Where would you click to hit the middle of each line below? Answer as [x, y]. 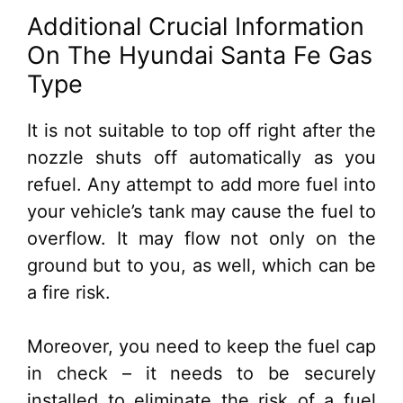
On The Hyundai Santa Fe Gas [200, 56]
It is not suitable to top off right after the [201, 131]
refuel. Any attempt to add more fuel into [201, 185]
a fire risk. [69, 293]
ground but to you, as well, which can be [201, 266]
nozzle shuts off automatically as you [201, 158]
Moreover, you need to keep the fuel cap [201, 347]
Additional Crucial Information [196, 27]
